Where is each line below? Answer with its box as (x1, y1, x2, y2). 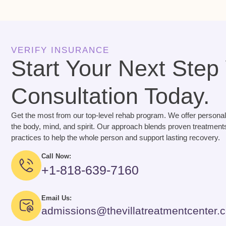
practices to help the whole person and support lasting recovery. (11, 133, 220, 142)
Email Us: (41, 194, 72, 202)
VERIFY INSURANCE (11, 45, 109, 55)
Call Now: (41, 152, 71, 160)
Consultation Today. (11, 83, 210, 109)
